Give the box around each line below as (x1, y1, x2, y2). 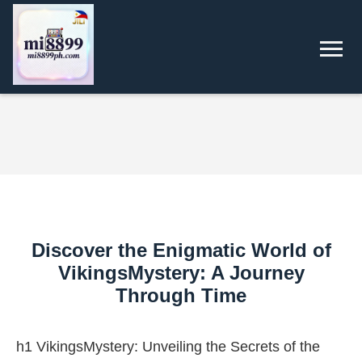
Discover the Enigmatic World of (31, 239, 331, 261)
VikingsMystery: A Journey (57, 262, 305, 284)
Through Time (116, 284, 246, 306)
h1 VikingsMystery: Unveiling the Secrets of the (16, 339, 320, 355)
